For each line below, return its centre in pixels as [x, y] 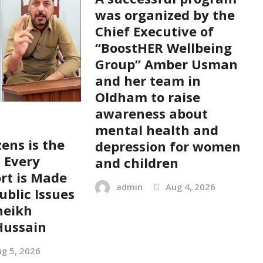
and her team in [148, 81]
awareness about [151, 114]
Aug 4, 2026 [190, 187]
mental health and [156, 130]
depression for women [168, 146]
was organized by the [165, 15]
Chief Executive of [154, 31]
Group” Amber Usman [166, 64]
